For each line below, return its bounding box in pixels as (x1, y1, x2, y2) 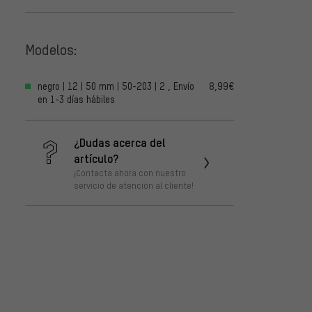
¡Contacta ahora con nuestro (74, 167, 186, 179)
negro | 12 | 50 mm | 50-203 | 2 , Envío (38, 80, 194, 93)
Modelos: (25, 39, 77, 58)
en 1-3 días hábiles (38, 93, 115, 106)
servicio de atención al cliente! (74, 180, 194, 192)
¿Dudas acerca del (74, 134, 166, 150)
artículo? (74, 150, 118, 166)
